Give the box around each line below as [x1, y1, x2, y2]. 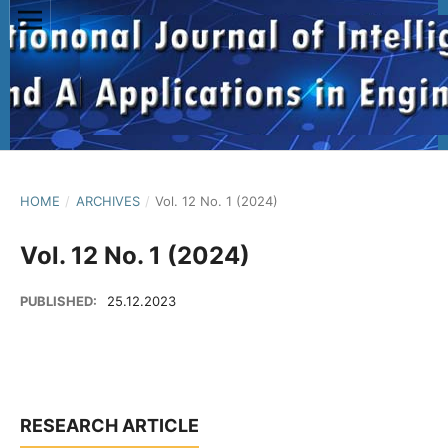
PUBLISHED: [20, 292, 100, 309]
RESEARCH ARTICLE [20, 414, 199, 436]
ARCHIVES [75, 192, 140, 209]
